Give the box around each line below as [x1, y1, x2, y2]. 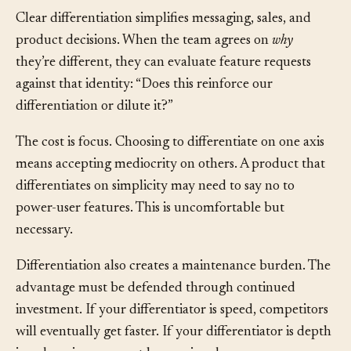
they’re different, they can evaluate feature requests [16, 78, 311, 93]
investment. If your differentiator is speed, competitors [16, 326, 328, 341]
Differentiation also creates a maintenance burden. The [16, 282, 331, 297]
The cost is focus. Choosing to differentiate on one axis [16, 158, 324, 173]
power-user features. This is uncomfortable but [16, 224, 284, 239]
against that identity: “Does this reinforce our [16, 100, 273, 115]
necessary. [16, 246, 73, 261]
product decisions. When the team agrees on [16, 56, 272, 71]
